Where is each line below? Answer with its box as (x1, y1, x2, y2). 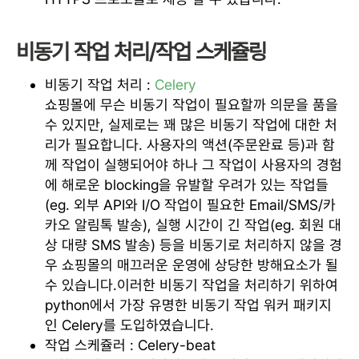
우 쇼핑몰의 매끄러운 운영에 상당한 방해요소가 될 (45, 256, 338, 273)
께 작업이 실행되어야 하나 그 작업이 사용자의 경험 (45, 155, 342, 173)
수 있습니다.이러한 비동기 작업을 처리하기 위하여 (45, 276, 338, 293)
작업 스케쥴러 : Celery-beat (45, 336, 216, 353)
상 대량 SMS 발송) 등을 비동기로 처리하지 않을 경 (45, 236, 342, 253)
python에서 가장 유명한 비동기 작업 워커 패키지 (45, 296, 332, 313)
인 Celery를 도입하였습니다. (45, 316, 214, 333)
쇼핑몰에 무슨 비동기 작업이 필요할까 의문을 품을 (45, 95, 338, 113)
